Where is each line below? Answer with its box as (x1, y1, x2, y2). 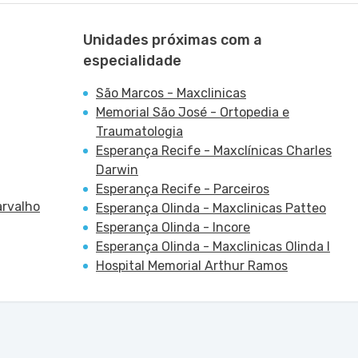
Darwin (96, 162, 138, 177)
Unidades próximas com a (83, 31, 262, 49)
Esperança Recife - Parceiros (96, 181, 269, 197)
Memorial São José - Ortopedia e (96, 105, 289, 120)
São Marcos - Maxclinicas (96, 86, 246, 101)
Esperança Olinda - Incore (96, 220, 250, 235)
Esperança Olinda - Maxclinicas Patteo (96, 201, 326, 216)
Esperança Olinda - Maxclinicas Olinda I (96, 239, 330, 254)
